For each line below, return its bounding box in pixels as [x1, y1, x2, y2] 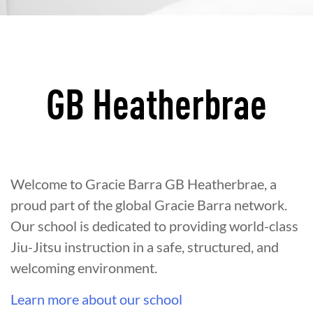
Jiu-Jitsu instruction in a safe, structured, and [10, 238, 279, 255]
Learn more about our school [10, 291, 182, 307]
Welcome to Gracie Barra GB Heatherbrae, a [10, 175, 277, 192]
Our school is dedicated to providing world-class [10, 217, 298, 234]
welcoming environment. [10, 259, 157, 276]
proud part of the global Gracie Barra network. [10, 196, 287, 213]
